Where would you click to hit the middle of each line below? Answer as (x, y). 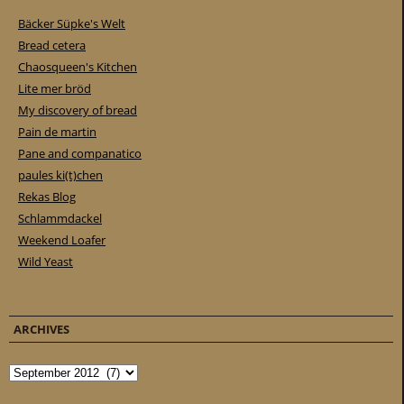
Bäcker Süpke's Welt (72, 24)
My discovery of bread (78, 110)
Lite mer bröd (55, 89)
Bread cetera (52, 46)
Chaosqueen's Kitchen (78, 67)
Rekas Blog (47, 197)
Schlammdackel (60, 219)
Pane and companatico (80, 154)
